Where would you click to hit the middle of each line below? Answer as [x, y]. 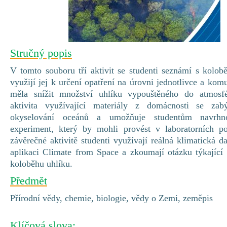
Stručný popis [41, 53]
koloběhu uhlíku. [43, 164]
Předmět [29, 181]
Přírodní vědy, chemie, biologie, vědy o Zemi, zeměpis [111, 198]
